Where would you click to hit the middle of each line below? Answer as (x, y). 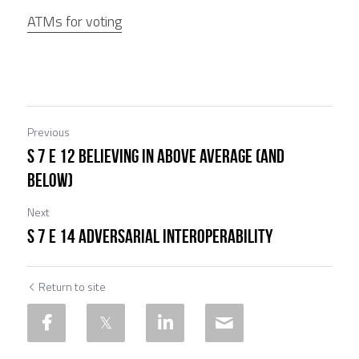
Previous (48, 132)
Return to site (72, 286)
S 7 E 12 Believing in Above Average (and (156, 156)
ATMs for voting (75, 21)
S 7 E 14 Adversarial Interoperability (150, 236)
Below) (50, 180)
